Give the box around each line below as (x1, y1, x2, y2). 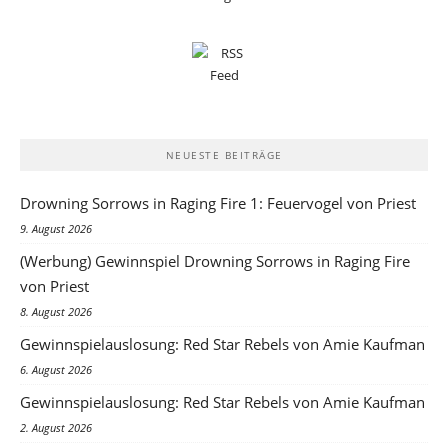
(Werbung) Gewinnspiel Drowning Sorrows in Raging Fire (20, 250, 410, 271)
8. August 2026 (20, 303, 92, 319)
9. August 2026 (20, 220, 92, 236)
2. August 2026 (20, 419, 92, 435)
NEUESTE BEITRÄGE (165, 147, 283, 162)
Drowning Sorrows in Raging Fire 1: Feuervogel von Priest (20, 192, 416, 213)
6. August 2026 (20, 361, 92, 377)
